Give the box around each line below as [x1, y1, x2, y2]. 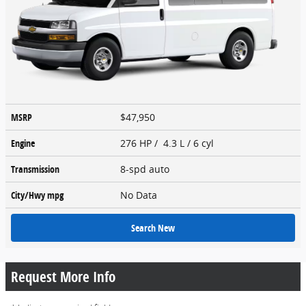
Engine [11, 136, 35, 150]
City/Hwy [11, 188, 47, 201]
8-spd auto [120, 162, 172, 176]
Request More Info [11, 266, 115, 286]
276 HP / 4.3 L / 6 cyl [120, 136, 217, 150]
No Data [120, 188, 163, 201]
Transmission [11, 162, 59, 176]
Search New [131, 221, 175, 234]
